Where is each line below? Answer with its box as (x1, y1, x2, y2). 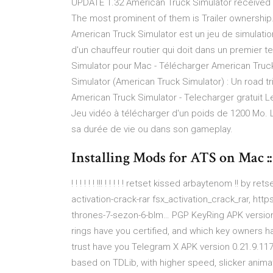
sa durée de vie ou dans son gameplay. (71, 124, 233, 135)
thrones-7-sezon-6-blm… (71, 210, 172, 221)
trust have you (71, 241, 132, 252)
